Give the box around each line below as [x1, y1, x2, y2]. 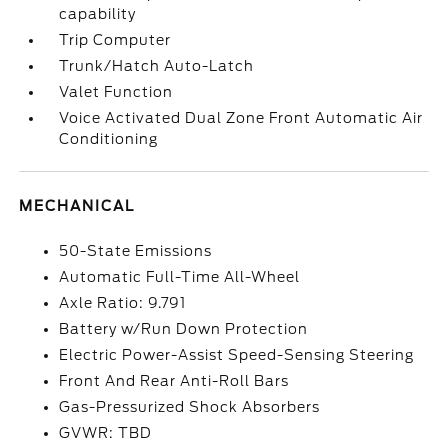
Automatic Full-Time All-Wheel [59, 269, 301, 285]
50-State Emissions [59, 243, 213, 259]
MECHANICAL [19, 198, 136, 214]
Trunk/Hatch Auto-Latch [59, 58, 255, 74]
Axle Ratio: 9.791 [59, 295, 187, 311]
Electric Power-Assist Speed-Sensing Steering [59, 347, 415, 363]
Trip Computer [59, 32, 172, 48]
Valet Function [59, 84, 174, 100]
